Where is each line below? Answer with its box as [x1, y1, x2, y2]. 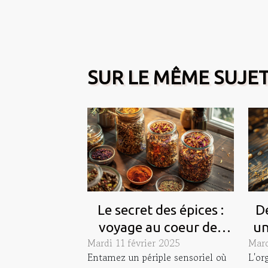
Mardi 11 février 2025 [87, 235, 180, 250]
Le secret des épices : [98, 202, 224, 217]
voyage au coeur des [98, 219, 223, 234]
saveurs [137, 236, 184, 252]
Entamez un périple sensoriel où [87, 249, 226, 264]
